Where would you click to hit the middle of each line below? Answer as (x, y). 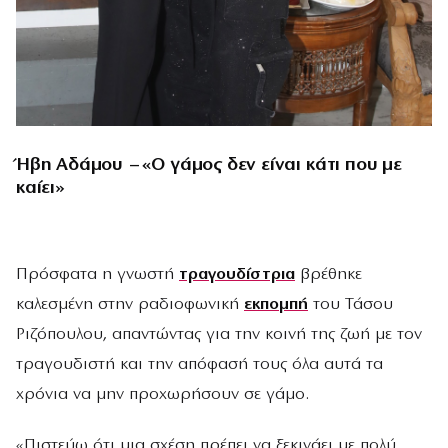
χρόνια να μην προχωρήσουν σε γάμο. (165, 394)
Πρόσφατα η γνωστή (97, 274)
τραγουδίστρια (237, 274)
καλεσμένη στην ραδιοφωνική (130, 304)
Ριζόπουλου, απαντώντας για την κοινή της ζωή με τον (219, 334)
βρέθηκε (328, 274)
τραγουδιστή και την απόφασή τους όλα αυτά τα (199, 364)
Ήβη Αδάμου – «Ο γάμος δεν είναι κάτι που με (209, 166)
